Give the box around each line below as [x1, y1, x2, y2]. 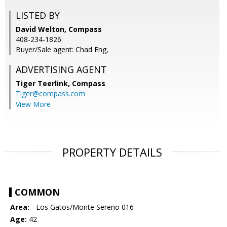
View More [16, 99, 51, 109]
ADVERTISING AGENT [16, 63, 107, 76]
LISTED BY [16, 9, 60, 22]
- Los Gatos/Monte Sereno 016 [29, 202, 134, 212]
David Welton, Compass [16, 24, 102, 34]
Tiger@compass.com [16, 89, 85, 99]
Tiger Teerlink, [16, 79, 72, 89]
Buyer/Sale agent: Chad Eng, [16, 45, 108, 55]
